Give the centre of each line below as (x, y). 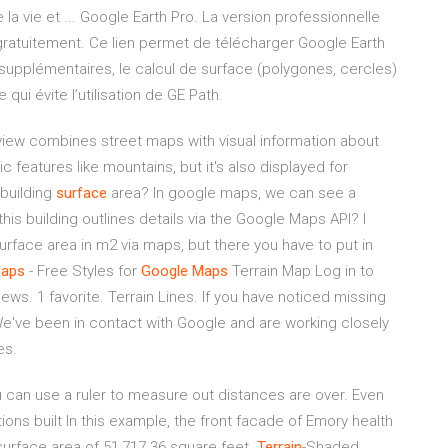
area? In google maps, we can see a (231, 193)
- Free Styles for (83, 271)
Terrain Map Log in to (301, 271)
